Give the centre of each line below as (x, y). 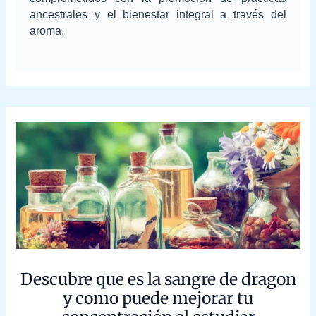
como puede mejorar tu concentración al (158, 298)
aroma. (47, 30)
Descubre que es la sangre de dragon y (158, 279)
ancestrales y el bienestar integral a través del (158, 14)
